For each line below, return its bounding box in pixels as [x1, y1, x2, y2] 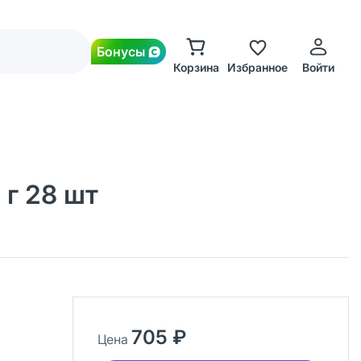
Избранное [226, 60, 288, 74]
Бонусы [97, 44, 145, 60]
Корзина [172, 60, 219, 74]
